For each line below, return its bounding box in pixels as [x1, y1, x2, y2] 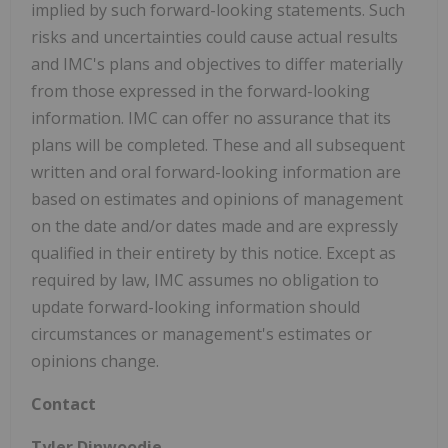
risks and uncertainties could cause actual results [31, 26, 398, 49]
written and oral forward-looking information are [31, 161, 401, 184]
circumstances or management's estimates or [31, 323, 372, 346]
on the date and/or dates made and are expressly [31, 215, 398, 238]
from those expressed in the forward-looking [31, 80, 370, 103]
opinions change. [31, 350, 159, 373]
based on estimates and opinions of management [31, 188, 403, 211]
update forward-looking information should [31, 296, 360, 319]
